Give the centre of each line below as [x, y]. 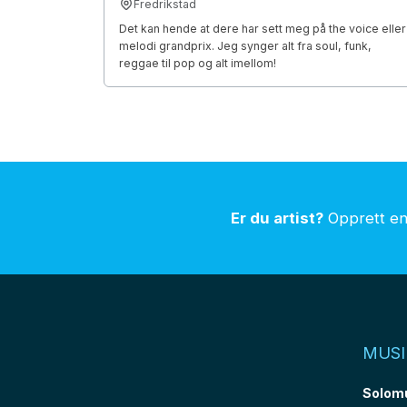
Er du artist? [277, 218]
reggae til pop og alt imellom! [198, 63]
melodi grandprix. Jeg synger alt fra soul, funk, [245, 45]
